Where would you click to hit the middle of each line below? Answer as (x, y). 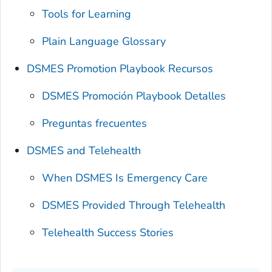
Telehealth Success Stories (108, 233)
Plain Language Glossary (104, 42)
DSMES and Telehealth (84, 151)
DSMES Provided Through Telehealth (134, 206)
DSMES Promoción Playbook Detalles (134, 96)
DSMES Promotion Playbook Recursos (120, 69)
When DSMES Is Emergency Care (125, 178)
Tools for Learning (87, 14)
